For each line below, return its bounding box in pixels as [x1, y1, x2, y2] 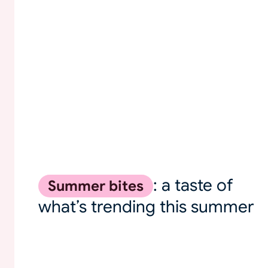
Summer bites [48, 176, 144, 195]
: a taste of [153, 174, 233, 196]
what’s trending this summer [38, 196, 254, 217]
